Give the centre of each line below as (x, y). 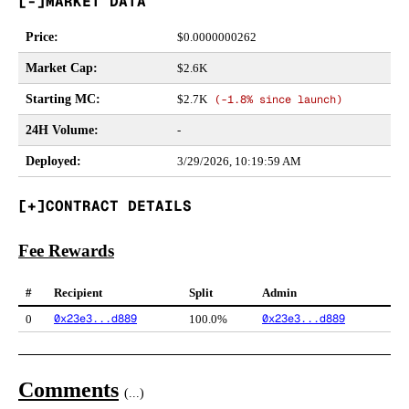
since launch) (298, 100)
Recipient (78, 293)
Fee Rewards (66, 250)
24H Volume (60, 130)
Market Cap (59, 68)
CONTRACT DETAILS (119, 206)
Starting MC (61, 99)
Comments (68, 390)
